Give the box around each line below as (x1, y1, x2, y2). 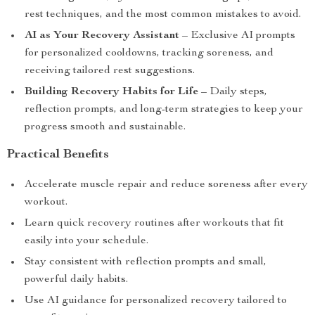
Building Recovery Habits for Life (25, 86, 198, 98)
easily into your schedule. (25, 236, 148, 247)
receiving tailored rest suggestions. (25, 65, 195, 77)
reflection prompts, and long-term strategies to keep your (25, 104, 303, 115)
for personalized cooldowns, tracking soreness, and (25, 48, 274, 59)
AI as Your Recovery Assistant (25, 30, 179, 41)
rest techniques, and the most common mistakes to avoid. (25, 9, 301, 20)
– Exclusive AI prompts (179, 30, 295, 41)
